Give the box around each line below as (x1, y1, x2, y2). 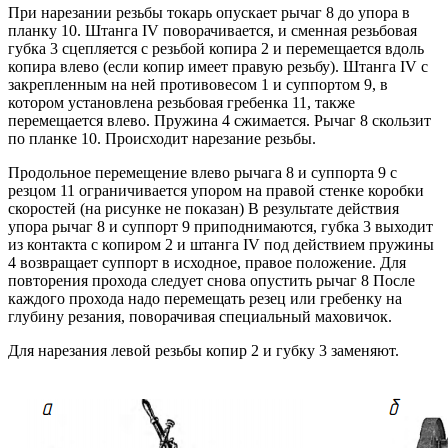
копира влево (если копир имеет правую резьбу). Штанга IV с (8, 58, 428, 76)
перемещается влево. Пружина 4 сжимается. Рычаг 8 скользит (8, 112, 431, 130)
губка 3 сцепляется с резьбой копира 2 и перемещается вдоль (8, 40, 424, 58)
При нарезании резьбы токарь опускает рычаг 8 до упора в (8, 4, 410, 22)
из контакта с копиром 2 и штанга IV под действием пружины (8, 236, 434, 254)
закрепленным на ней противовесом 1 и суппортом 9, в (8, 76, 388, 94)
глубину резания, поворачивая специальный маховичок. (8, 308, 392, 326)
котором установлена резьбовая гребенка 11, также (8, 94, 355, 112)
